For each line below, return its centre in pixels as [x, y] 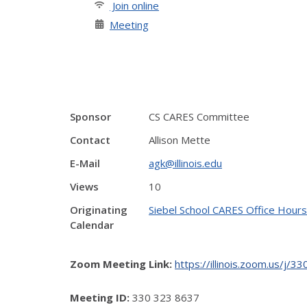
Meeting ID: [100, 297]
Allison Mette [180, 140]
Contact [90, 140]
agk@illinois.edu [185, 163]
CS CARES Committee [199, 116]
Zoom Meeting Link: [121, 263]
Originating [99, 210]
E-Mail [85, 163]
